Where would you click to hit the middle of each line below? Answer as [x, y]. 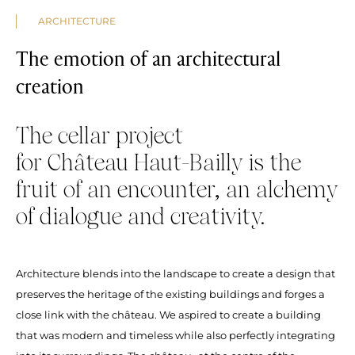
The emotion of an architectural [148, 58]
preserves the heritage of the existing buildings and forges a [170, 294]
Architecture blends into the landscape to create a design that [176, 273]
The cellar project [99, 137]
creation [50, 86]
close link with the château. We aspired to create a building [168, 314]
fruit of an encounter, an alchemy [177, 191]
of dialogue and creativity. [140, 218]
